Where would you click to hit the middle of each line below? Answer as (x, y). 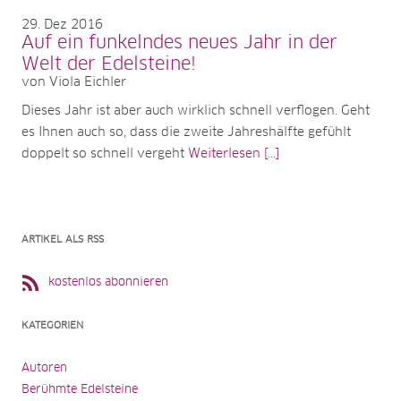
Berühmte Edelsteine (80, 389)
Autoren (44, 368)
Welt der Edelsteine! (109, 64)
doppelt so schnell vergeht (105, 154)
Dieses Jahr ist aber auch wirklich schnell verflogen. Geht (196, 111)
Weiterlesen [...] (234, 154)
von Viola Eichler (74, 82)
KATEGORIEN (52, 325)
